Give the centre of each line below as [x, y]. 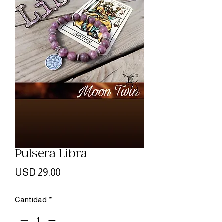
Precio [74, 172]
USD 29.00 [38, 172]
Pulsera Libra [51, 154]
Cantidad [31, 199]
